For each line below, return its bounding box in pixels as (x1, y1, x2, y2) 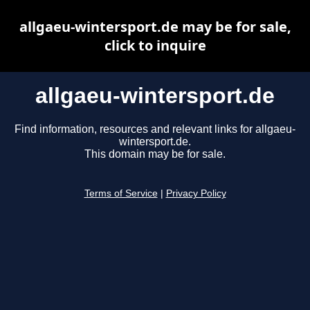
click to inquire (104, 36, 206, 55)
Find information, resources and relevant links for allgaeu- (15, 123, 295, 136)
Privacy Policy (165, 188, 226, 199)
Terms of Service (84, 188, 158, 199)
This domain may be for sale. (84, 148, 226, 161)
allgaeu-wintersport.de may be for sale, (19, 17, 291, 36)
